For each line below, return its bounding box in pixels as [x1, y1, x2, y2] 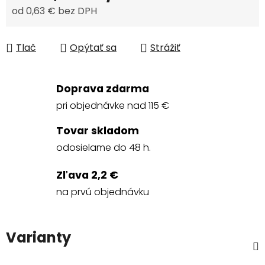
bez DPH [56, 4, 97, 18]
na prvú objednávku [56, 185, 149, 199]
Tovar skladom [56, 124, 139, 138]
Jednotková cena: [11, 22, 95, 37]
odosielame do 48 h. [56, 141, 151, 155]
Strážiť [150, 41, 180, 55]
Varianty [6, 228, 71, 248]
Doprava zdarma [56, 82, 149, 96]
